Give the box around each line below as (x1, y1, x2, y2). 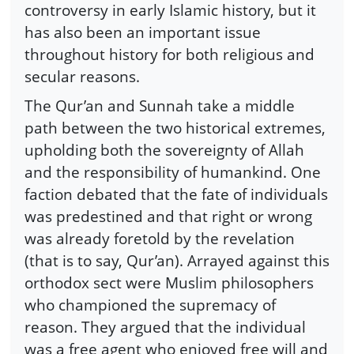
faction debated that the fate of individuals (24, 183, 328, 205)
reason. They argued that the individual (24, 316, 306, 338)
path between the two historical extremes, (24, 117, 326, 139)
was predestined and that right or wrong (24, 205, 312, 228)
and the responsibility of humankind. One (24, 161, 321, 183)
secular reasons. (24, 65, 144, 87)
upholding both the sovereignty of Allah (24, 139, 304, 161)
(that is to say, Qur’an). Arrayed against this (24, 250, 330, 272)
